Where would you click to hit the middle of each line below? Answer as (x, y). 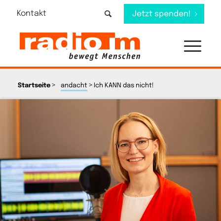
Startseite (34, 86)
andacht (74, 86)
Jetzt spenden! (162, 14)
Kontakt (31, 14)
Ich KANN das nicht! (124, 86)
